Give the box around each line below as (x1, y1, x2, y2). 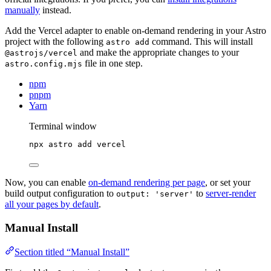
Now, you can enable (5, 177, 88, 188)
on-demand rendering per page (88, 177, 205, 188)
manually (5, 4, 40, 15)
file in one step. (82, 57, 143, 68)
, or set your (205, 177, 250, 188)
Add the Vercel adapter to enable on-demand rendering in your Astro (5, 25, 266, 36)
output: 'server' (116, 189, 194, 198)
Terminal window (29, 120, 97, 131)
